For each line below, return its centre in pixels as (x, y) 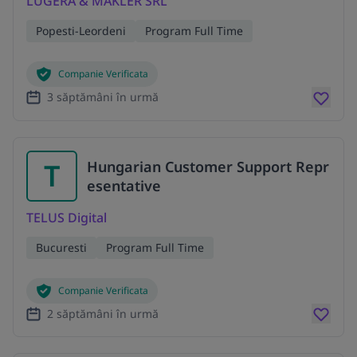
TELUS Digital (67, 217)
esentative (124, 185)
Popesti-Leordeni (81, 31)
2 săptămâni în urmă (103, 313)
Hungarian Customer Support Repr (208, 166)
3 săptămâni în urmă (103, 96)
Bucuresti (61, 247)
